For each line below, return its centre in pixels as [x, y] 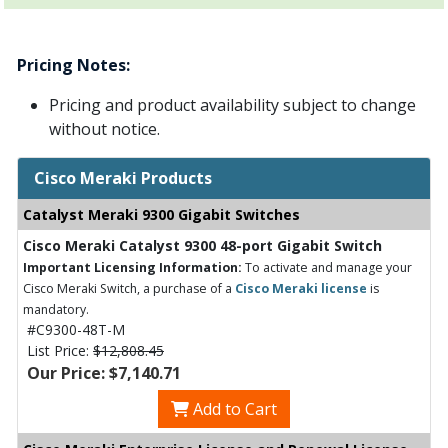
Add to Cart [233, 409]
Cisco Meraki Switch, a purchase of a [129, 288]
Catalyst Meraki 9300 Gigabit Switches [161, 214]
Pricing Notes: [73, 65]
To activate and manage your [327, 267]
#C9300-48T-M [76, 329]
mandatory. [56, 309]
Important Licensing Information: [132, 267]
